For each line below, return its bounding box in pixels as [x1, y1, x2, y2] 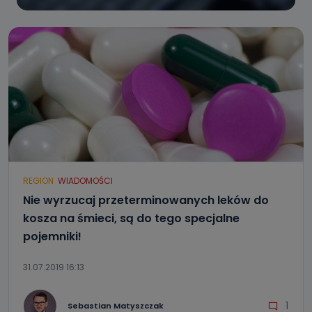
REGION [23, 175, 54, 187]
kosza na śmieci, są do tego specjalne [23, 210, 240, 226]
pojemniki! [23, 228, 81, 244]
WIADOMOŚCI [58, 175, 113, 187]
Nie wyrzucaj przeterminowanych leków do [23, 192, 269, 208]
